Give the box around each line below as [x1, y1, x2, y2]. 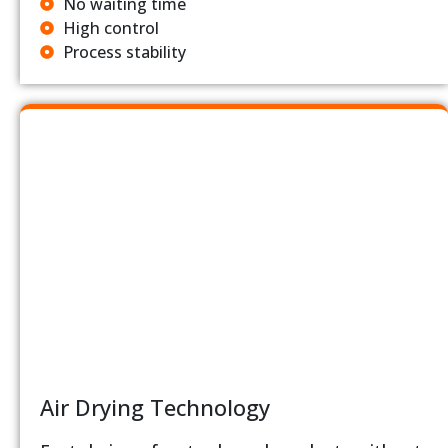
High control [62, 16, 159, 39]
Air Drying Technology [40, 391, 270, 422]
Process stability [62, 40, 186, 63]
